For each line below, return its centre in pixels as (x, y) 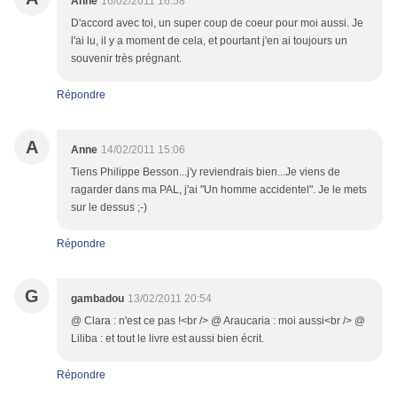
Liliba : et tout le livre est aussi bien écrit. (167, 339)
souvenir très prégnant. (126, 59)
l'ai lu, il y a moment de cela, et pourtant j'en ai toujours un (209, 41)
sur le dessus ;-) (109, 208)
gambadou (97, 299)
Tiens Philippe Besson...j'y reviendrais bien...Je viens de (206, 172)
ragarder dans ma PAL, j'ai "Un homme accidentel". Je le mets (219, 190)
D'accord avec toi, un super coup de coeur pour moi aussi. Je (217, 23)
